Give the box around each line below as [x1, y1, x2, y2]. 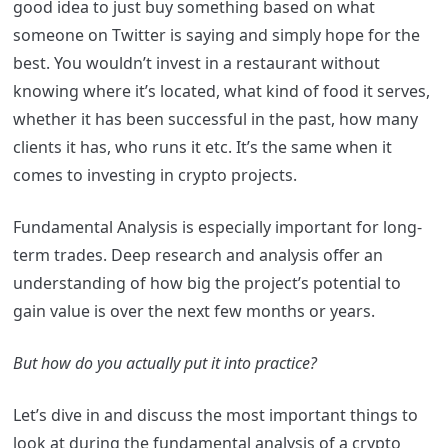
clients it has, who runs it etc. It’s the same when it [12, 136, 392, 159]
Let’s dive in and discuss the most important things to [12, 404, 418, 427]
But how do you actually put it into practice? [12, 352, 317, 375]
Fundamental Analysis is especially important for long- [12, 216, 422, 239]
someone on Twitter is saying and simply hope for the [12, 24, 420, 47]
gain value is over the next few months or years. [12, 300, 379, 323]
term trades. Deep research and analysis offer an [12, 244, 383, 267]
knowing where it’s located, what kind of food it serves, [12, 80, 430, 103]
